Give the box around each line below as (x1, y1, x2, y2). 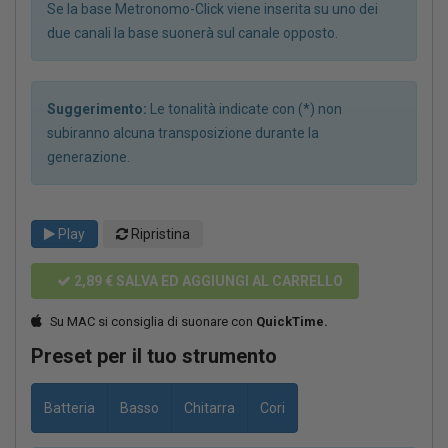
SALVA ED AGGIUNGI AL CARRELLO (113, 272, 343, 289)
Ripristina (128, 225, 190, 242)
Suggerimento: (47, 100, 147, 117)
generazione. (47, 148, 130, 165)
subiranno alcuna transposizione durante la (47, 124, 319, 141)
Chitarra (184, 399, 235, 416)
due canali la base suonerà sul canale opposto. (47, 24, 338, 41)
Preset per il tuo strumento (31, 343, 277, 368)
